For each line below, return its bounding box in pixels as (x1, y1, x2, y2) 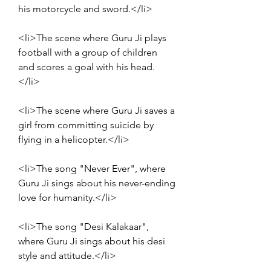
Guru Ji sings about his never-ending (18, 177, 175, 189)
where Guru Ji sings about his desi (18, 235, 165, 247)
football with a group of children (18, 46, 157, 58)
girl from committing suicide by (18, 119, 154, 131)
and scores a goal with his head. (18, 60, 155, 73)
